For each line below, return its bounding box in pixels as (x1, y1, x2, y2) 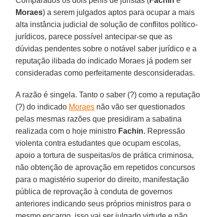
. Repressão (143, 126, 186, 135)
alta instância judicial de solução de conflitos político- (15, 20, 198, 29)
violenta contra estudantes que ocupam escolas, (15, 139, 181, 147)
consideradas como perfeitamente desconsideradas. (15, 68, 199, 77)
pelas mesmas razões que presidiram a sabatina (15, 114, 182, 123)
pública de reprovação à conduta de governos (15, 187, 173, 196)
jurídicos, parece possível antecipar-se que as (15, 32, 173, 41)
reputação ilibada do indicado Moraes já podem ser (15, 56, 192, 65)
